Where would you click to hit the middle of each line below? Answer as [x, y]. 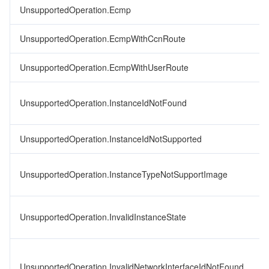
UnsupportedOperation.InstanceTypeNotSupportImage [124, 174]
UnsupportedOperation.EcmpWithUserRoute [104, 67]
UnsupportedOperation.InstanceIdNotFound [103, 103]
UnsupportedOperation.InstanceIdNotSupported [111, 139]
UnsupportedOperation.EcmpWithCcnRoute [103, 38]
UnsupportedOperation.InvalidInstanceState [103, 217]
